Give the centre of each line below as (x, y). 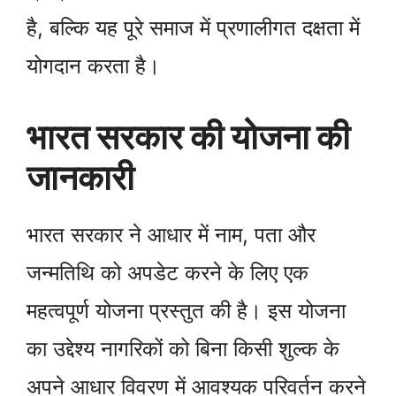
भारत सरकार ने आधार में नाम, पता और (171, 234)
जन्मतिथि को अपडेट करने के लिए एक (168, 272)
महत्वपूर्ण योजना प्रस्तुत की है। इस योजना (186, 310)
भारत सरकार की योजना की (188, 136)
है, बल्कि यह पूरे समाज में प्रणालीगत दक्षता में (193, 27)
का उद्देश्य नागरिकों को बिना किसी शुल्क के (183, 348)
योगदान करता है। (93, 65)
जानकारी (80, 177)
